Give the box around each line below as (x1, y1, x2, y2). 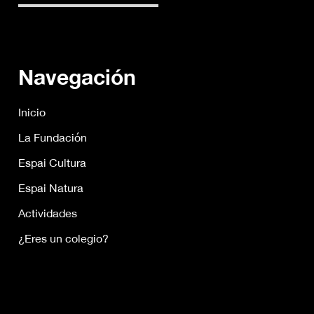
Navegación (18, 64, 136, 90)
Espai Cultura (18, 156, 86, 169)
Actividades (18, 207, 77, 219)
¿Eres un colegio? (18, 232, 109, 245)
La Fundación (18, 131, 87, 144)
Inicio (18, 106, 46, 118)
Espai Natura (18, 182, 83, 194)
